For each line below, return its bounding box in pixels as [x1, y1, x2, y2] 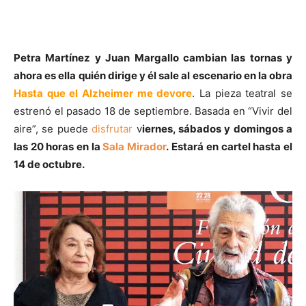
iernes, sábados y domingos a [141, 122, 292, 135]
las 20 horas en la [14, 139, 103, 153]
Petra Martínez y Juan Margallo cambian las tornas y [14, 51, 292, 64]
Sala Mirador [102, 139, 166, 153]
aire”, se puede [14, 122, 92, 135]
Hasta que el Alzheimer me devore [14, 86, 193, 100]
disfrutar [92, 122, 133, 135]
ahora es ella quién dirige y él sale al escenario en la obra [14, 68, 292, 82]
